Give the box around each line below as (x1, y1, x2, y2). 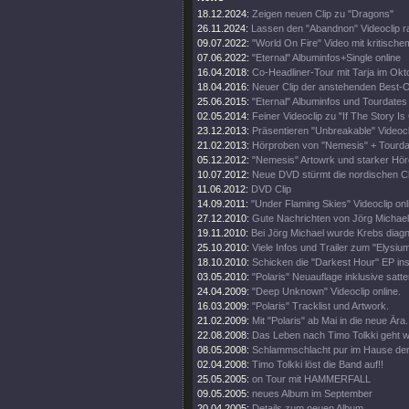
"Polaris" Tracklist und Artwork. (252, 300, 389, 311)
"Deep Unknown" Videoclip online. (252, 286, 401, 297)
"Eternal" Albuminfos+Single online (252, 52, 401, 63)
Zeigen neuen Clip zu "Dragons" (252, 8, 393, 19)
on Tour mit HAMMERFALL (252, 373, 371, 384)
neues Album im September (252, 388, 372, 399)
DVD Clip (251, 184, 291, 194)
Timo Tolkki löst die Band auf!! (252, 359, 383, 370)
